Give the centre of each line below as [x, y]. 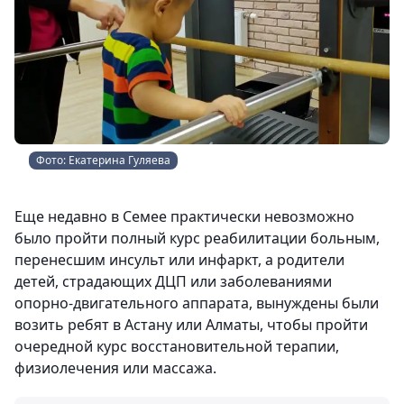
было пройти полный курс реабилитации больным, [197, 238]
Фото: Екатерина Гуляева [103, 160]
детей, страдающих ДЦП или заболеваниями [173, 281]
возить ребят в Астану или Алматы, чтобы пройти [191, 325]
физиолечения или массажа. [115, 368]
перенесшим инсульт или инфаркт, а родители [179, 260]
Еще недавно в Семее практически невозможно [184, 216]
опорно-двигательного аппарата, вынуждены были [197, 303]
